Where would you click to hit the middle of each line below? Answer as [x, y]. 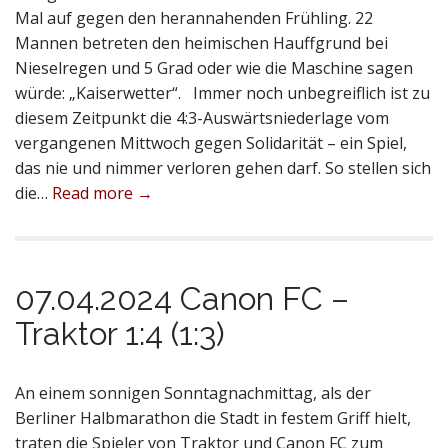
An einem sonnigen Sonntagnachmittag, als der [193, 393]
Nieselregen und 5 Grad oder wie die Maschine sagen [214, 68]
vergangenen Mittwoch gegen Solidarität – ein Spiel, [211, 143]
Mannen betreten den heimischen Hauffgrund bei [201, 43]
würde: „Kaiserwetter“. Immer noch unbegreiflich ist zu [222, 93]
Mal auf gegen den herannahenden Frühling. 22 [194, 18]
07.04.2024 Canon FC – [182, 298]
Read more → [102, 193]
